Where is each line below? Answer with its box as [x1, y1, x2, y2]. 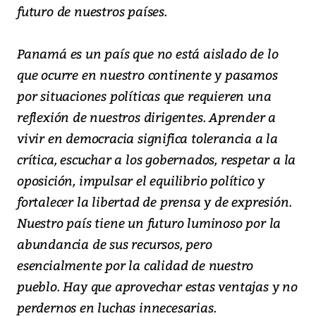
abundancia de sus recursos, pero [17, 235, 212, 253]
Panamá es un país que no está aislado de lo [17, 44, 279, 63]
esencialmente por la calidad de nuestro [17, 256, 254, 274]
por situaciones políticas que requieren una [17, 87, 272, 105]
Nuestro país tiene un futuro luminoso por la [17, 214, 281, 232]
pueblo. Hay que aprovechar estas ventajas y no [17, 277, 298, 296]
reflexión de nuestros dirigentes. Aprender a [17, 108, 276, 126]
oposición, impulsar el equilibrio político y [17, 171, 265, 190]
